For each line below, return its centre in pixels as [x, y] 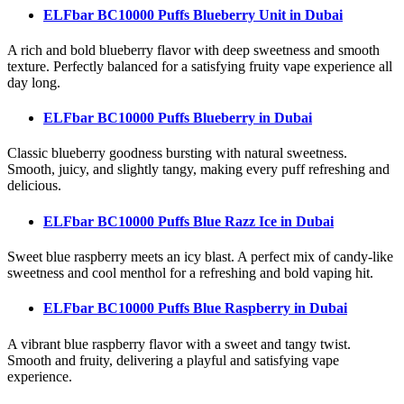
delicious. [34, 186]
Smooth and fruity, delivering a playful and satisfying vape [173, 360]
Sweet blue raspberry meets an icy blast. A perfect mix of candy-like [200, 257]
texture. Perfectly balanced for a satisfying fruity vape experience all [200, 66]
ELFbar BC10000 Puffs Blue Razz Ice [162, 221]
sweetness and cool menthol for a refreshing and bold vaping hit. [190, 273]
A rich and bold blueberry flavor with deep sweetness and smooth [193, 50]
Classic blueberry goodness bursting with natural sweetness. [177, 153]
